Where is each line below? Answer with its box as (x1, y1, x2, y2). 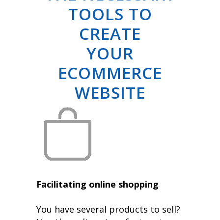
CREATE (79, 22, 141, 45)
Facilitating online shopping (36, 178, 159, 190)
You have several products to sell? (36, 203, 180, 215)
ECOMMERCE (58, 61, 162, 84)
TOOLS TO (68, 2, 152, 25)
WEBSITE (75, 81, 145, 104)
